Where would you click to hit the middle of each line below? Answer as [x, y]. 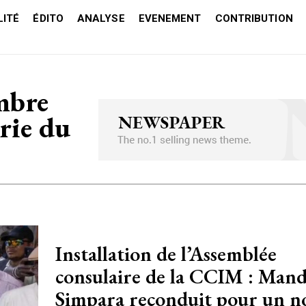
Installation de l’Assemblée [166, 254]
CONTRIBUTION [254, 18]
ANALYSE [101, 18]
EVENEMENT [170, 18]
